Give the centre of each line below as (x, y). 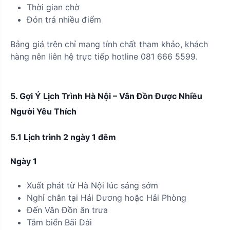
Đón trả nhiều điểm (64, 19)
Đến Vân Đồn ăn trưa (67, 210)
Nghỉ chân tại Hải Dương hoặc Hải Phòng (107, 197)
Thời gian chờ (53, 7)
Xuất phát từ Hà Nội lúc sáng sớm (92, 185)
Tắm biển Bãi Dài (59, 222)
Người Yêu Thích (43, 111)
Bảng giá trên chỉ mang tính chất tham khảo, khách (109, 44)
